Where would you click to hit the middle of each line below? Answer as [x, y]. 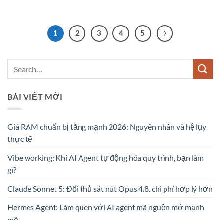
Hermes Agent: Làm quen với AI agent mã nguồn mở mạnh [106, 207]
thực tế [20, 138]
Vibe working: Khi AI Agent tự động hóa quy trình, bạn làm [106, 157]
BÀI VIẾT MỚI [35, 97]
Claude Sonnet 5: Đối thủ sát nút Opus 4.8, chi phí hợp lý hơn [110, 188]
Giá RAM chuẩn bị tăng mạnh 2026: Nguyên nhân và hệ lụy [107, 126]
